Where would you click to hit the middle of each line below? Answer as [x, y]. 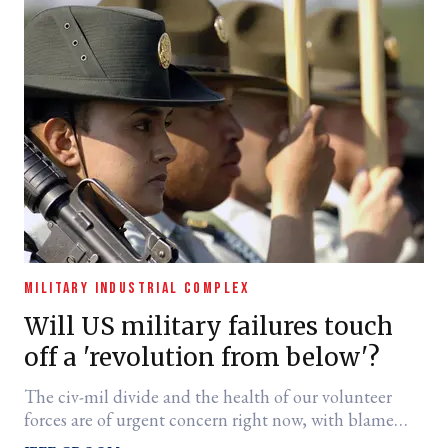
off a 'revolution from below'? [202, 357]
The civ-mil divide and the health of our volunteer [208, 396]
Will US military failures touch [208, 326]
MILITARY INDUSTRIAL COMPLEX [137, 288]
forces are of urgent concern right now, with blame [209, 419]
